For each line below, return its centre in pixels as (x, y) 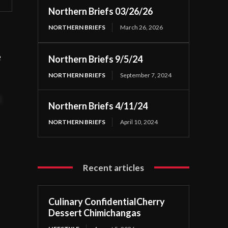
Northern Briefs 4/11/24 (98, 106)
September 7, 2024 (146, 75)
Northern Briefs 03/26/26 (101, 11)
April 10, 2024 (139, 122)
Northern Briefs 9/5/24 (96, 59)
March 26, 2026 (142, 27)
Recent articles (114, 167)
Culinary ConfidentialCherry (107, 201)
